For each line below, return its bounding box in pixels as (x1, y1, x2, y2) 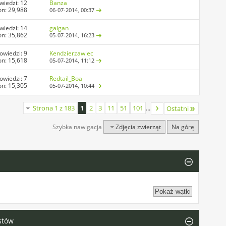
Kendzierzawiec (49, 49, 94, 58)
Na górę (172, 123, 195, 132)
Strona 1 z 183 (33, 103, 75, 113)
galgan (49, 24, 69, 33)
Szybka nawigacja (52, 123, 102, 132)
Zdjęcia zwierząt (116, 123, 161, 132)
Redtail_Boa (49, 74, 83, 83)
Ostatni (166, 104, 189, 114)
